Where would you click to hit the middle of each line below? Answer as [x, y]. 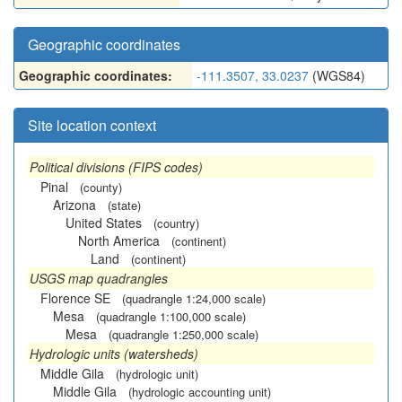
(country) [176, 223]
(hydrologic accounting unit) [200, 392]
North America [119, 240]
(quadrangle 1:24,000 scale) [194, 298]
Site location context [92, 125]
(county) [101, 187]
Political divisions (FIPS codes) [116, 167]
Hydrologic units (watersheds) [114, 354]
